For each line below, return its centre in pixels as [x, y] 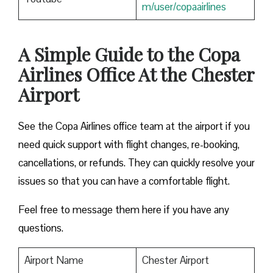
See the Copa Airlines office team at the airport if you [134, 126]
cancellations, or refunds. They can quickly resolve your [136, 163]
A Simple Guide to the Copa [129, 55]
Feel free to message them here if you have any [124, 210]
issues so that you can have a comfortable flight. [124, 181]
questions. [41, 228]
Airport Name [54, 261]
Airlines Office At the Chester [136, 75]
